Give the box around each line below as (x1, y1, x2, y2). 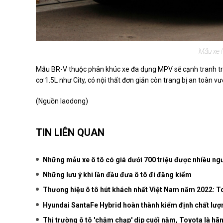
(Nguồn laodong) (36, 97, 88, 105)
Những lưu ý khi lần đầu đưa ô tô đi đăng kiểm (43, 171, 192, 179)
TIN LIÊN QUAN (36, 126, 105, 138)
